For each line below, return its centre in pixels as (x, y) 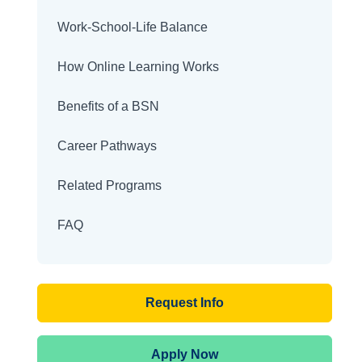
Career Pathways (107, 146)
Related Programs (109, 185)
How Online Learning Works (138, 67)
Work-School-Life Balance (132, 27)
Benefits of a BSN (108, 106)
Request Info (184, 303)
